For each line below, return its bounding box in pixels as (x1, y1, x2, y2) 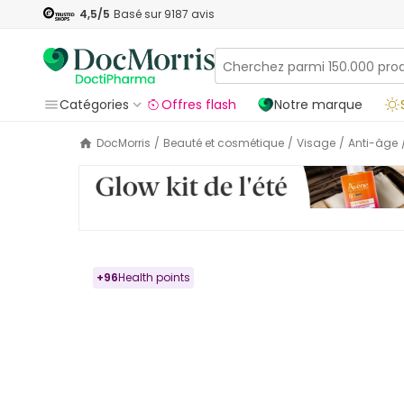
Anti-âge (355, 135, 398, 151)
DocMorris (104, 135, 151, 151)
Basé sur (114, 5, 164, 22)
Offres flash (161, 96, 236, 114)
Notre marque (274, 96, 363, 114)
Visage (304, 135, 335, 151)
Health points (118, 270, 190, 286)
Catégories (60, 96, 129, 114)
